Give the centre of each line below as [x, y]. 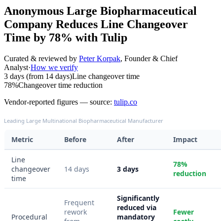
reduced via [137, 207]
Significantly [138, 198]
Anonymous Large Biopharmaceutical [100, 11]
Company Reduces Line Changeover [96, 24]
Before [75, 139]
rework [75, 212]
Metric [22, 139]
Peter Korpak [100, 58]
